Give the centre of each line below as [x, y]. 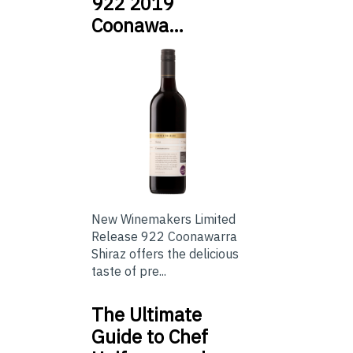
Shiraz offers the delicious [165, 253]
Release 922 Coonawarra [164, 236]
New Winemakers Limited [163, 219]
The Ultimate [147, 314]
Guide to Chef [150, 336]
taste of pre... [129, 271]
